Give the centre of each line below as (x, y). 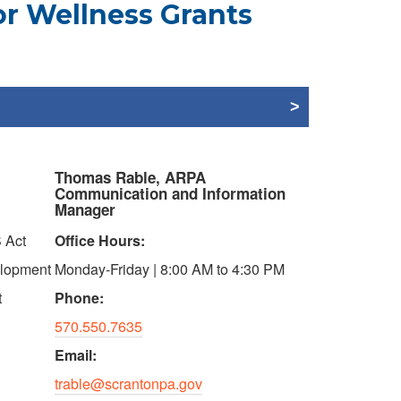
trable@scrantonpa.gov (128, 384)
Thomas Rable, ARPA (130, 177)
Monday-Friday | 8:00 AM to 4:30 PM (170, 269)
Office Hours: (100, 240)
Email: (76, 355)
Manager (85, 209)
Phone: (79, 298)
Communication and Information (170, 193)
